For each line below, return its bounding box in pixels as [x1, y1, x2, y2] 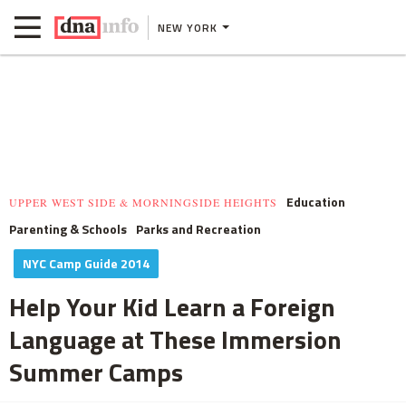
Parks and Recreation [136, 219, 261, 238]
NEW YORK [158, 18, 217, 36]
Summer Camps [9, 353, 183, 391]
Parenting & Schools [9, 219, 127, 238]
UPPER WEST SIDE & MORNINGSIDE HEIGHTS [9, 195, 277, 209]
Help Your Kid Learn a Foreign [9, 287, 335, 326]
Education [286, 192, 345, 211]
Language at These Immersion [9, 320, 342, 359]
